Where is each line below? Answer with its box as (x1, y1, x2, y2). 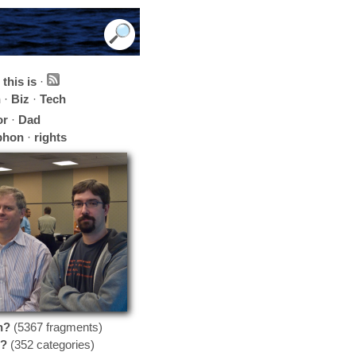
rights (34, 130, 67, 144)
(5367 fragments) (10, 320, 103, 334)
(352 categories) (7, 338, 95, 351)
